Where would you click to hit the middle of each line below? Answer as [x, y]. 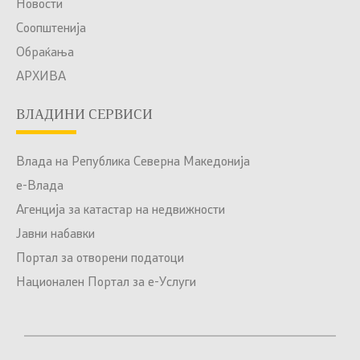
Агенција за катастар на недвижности [121, 211]
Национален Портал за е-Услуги [106, 283]
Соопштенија [51, 29]
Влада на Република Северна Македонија [133, 163]
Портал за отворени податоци [100, 259]
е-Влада [40, 187]
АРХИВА [41, 78]
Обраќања [45, 53]
